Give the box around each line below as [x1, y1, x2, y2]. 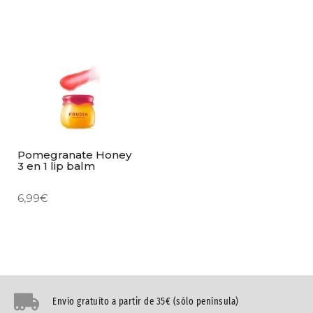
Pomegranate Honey [17, 147, 131, 161]
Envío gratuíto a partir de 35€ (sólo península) [52, 296, 239, 308]
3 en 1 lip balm [17, 159, 95, 173]
